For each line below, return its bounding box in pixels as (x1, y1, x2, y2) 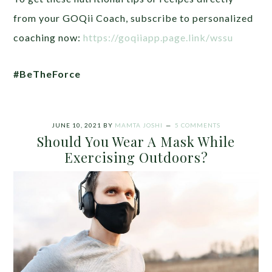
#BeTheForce (13, 68, 84, 80)
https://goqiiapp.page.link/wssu (83, 32, 234, 44)
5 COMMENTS (175, 121, 220, 129)
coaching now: (13, 32, 84, 44)
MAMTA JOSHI (115, 121, 163, 129)
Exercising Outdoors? (64, 148, 208, 167)
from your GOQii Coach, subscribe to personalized (13, 12, 254, 24)
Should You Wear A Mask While (37, 132, 235, 151)
